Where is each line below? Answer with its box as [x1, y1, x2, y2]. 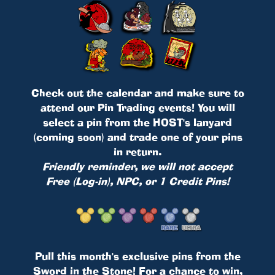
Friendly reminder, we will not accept [42, 159, 233, 173]
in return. [114, 144, 161, 158]
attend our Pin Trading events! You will [40, 100, 235, 114]
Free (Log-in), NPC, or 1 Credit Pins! [45, 174, 230, 188]
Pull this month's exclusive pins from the [34, 249, 241, 263]
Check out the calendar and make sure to [31, 85, 244, 99]
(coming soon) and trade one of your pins [33, 130, 242, 144]
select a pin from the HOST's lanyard [43, 115, 232, 129]
